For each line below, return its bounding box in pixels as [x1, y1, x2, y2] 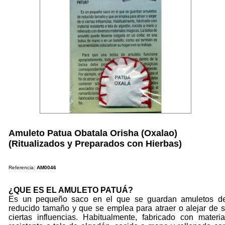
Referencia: [9, 164, 37, 170]
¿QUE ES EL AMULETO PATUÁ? [9, 185, 134, 194]
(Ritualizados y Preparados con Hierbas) [9, 138, 182, 149]
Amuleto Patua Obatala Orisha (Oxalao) [9, 128, 178, 138]
